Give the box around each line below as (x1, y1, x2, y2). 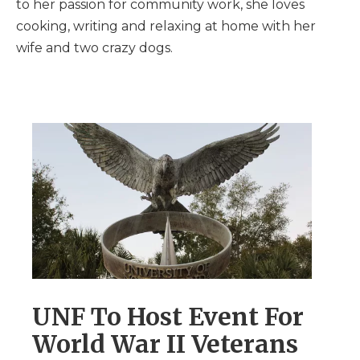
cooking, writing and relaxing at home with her (16, 18, 316, 34)
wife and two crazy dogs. (16, 40, 173, 55)
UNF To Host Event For (32, 301, 304, 332)
